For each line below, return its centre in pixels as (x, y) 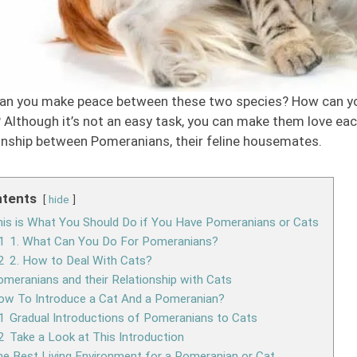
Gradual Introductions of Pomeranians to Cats (133, 318)
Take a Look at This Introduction (96, 337)
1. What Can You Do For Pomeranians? (114, 241)
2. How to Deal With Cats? (80, 260)
